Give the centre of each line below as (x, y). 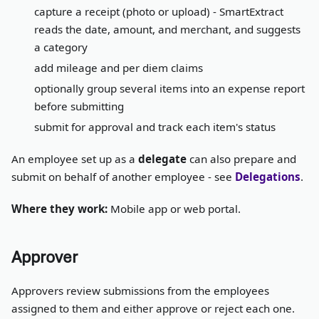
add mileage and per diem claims (119, 67)
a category (61, 47)
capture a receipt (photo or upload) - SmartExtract (159, 11)
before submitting (79, 106)
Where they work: (59, 208)
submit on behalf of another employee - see (123, 176)
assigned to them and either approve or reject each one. (153, 308)
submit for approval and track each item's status (155, 126)
